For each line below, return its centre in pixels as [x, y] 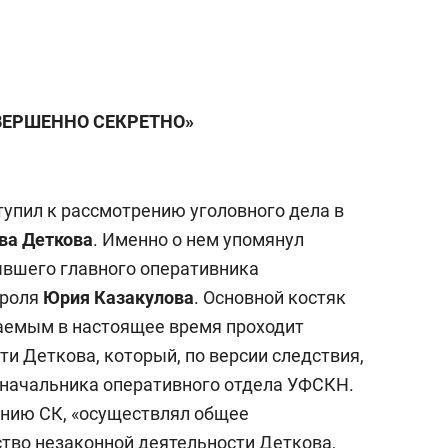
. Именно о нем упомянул [198, 239]
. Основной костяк [270, 297]
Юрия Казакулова [118, 297]
